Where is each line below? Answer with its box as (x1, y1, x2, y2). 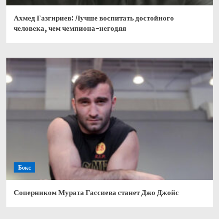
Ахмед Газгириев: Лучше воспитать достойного (13, 13, 174, 22)
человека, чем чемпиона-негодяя (13, 23, 126, 33)
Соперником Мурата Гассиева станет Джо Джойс (13, 187, 179, 197)
